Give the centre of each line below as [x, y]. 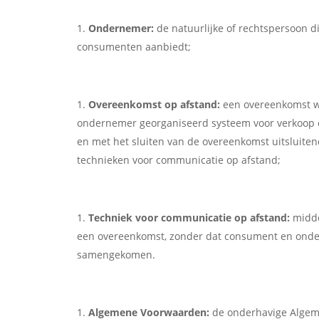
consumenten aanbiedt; [134, 47]
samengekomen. [116, 255]
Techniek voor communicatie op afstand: [189, 218]
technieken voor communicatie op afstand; [178, 160]
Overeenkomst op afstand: [154, 105]
